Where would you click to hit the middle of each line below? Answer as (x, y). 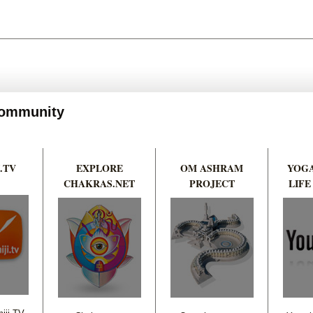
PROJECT (212, 183)
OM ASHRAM (212, 168)
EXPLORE (99, 168)
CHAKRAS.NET (99, 183)
